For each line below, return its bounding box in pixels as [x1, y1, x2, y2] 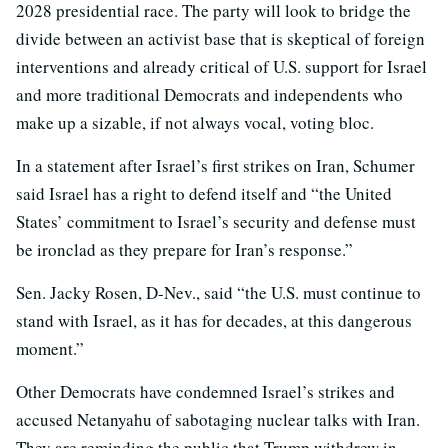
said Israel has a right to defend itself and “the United [16, 182, 392, 206]
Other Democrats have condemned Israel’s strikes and [16, 380, 395, 404]
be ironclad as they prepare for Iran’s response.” [16, 238, 353, 262]
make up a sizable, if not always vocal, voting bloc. [16, 111, 374, 135]
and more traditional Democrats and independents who [16, 83, 403, 107]
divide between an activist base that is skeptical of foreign [16, 27, 425, 51]
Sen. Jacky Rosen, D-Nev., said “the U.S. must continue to [16, 281, 421, 305]
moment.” [16, 337, 84, 361]
